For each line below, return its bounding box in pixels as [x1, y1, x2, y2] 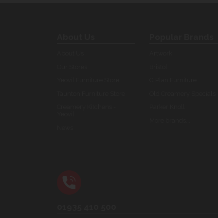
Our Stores [57, 63, 87, 71]
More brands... [149, 116, 190, 124]
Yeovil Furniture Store [57, 76, 119, 84]
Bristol [149, 63, 167, 71]
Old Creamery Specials [149, 90, 216, 97]
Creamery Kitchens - [57, 103, 116, 111]
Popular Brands [149, 32, 214, 42]
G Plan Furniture [149, 76, 197, 84]
